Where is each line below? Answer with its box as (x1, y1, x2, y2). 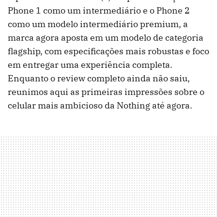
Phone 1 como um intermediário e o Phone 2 (8, 5, 190, 16)
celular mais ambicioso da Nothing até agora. (8, 100, 192, 111)
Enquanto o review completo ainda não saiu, (8, 73, 190, 84)
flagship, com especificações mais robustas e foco (8, 46, 209, 57)
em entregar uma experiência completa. (8, 59, 172, 71)
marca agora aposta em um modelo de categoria (8, 32, 203, 44)
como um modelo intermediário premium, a (8, 18, 188, 30)
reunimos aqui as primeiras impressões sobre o (8, 86, 204, 98)
